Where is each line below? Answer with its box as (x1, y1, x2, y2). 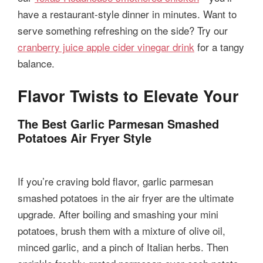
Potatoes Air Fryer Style (18, 129, 151, 147)
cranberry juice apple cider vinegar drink (18, 39, 194, 54)
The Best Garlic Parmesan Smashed (18, 115, 219, 133)
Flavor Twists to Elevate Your (18, 85, 239, 107)
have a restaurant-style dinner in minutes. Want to (18, 6, 237, 21)
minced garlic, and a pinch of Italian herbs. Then (18, 240, 228, 255)
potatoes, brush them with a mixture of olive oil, (18, 223, 225, 238)
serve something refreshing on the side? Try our (18, 22, 228, 38)
